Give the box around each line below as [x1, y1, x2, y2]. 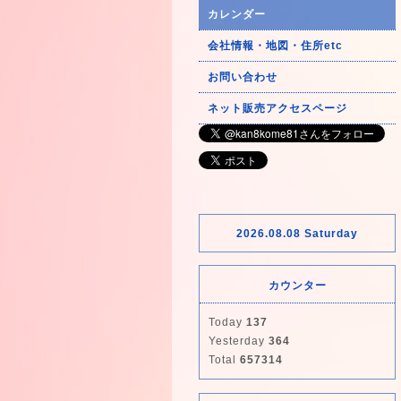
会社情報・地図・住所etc [208, 39, 343, 52]
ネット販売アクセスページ [208, 102, 347, 115]
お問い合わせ [208, 71, 277, 83]
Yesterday [209, 335, 269, 347]
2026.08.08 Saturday [236, 227, 358, 240]
